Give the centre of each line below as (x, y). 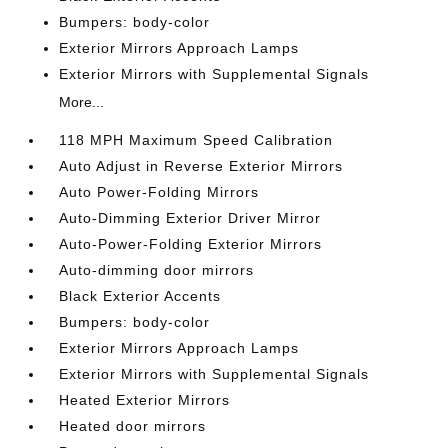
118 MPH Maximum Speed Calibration (196, 140)
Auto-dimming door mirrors (157, 270)
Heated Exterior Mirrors (145, 400)
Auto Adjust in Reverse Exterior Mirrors (201, 166)
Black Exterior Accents (140, 296)
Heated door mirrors (133, 426)
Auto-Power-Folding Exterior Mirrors (191, 244)
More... (82, 102)
